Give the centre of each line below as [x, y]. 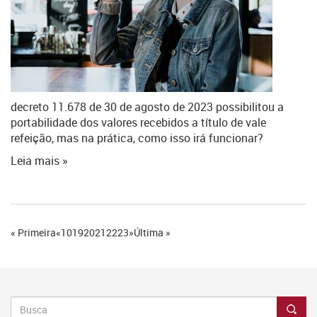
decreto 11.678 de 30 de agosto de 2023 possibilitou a [147, 107]
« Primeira [33, 232]
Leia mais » [39, 161]
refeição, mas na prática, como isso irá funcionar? [137, 138]
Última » [152, 232]
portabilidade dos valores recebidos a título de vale [138, 122]
